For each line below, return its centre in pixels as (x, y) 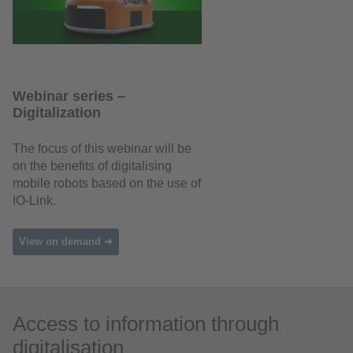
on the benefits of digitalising (92, 165)
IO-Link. (34, 200)
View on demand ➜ (66, 242)
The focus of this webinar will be (102, 148)
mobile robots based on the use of (107, 183)
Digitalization (57, 112)
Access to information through (146, 323)
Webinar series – (69, 96)
